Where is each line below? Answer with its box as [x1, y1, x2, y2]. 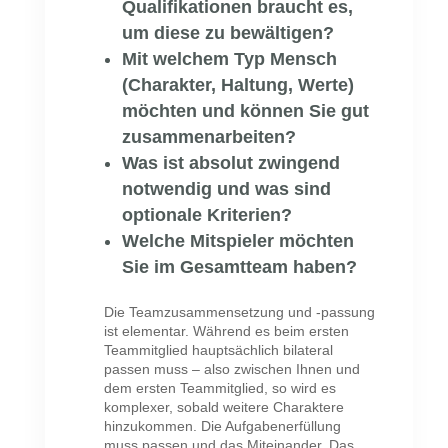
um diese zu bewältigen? [122, 22, 335, 43]
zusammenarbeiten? [122, 126, 297, 147]
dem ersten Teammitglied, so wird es [104, 379, 337, 396]
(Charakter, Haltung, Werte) [122, 74, 355, 95]
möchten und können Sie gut [122, 100, 370, 121]
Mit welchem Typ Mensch [122, 48, 338, 69]
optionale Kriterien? [122, 204, 293, 225]
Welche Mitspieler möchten [122, 230, 355, 251]
